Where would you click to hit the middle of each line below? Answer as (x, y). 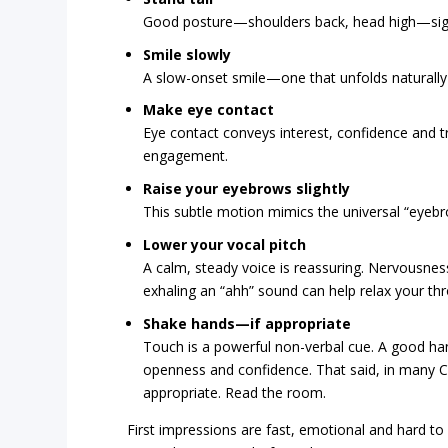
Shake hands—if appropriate (247, 323)
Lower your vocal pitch (225, 244)
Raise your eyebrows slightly (247, 189)
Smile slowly (187, 54)
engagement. (186, 156)
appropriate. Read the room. (235, 392)
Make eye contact (209, 110)
